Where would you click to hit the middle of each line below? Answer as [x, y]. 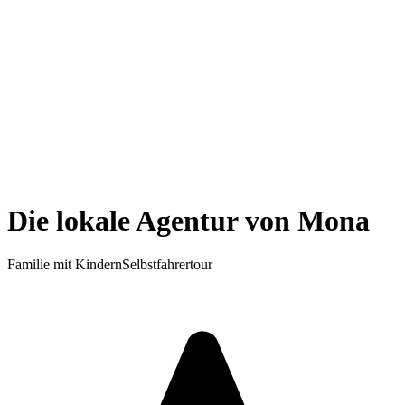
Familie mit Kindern [65, 265]
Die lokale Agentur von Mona [188, 220]
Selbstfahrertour [167, 265]
